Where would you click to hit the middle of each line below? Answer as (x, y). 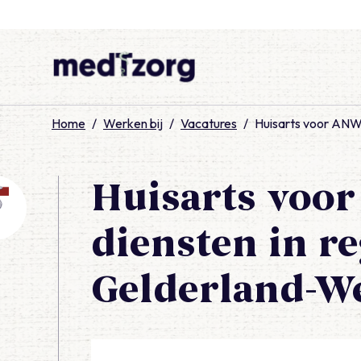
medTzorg (79, 92)
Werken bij (133, 123)
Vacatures (209, 123)
